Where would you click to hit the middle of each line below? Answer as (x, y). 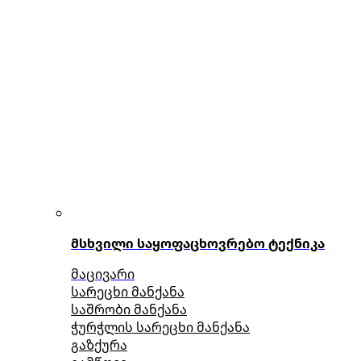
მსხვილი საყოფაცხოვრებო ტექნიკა (198, 243)
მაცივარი (103, 274)
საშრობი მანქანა (129, 309)
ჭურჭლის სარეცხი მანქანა (160, 327)
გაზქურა (99, 345)
